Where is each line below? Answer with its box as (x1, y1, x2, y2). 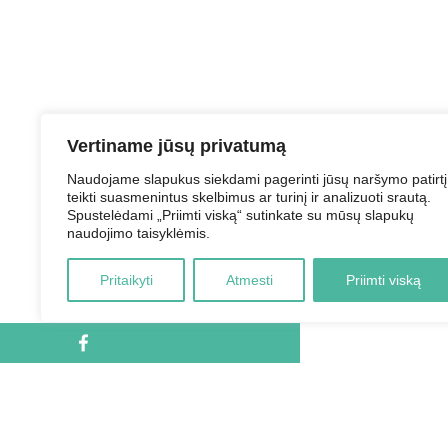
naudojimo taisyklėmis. (67, 225, 210, 241)
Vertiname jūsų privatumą (67, 136, 286, 156)
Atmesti (225, 272, 273, 288)
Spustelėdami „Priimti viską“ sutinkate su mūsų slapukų (67, 207, 414, 223)
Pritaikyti (99, 272, 153, 288)
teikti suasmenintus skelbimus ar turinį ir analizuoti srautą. (67, 189, 431, 205)
